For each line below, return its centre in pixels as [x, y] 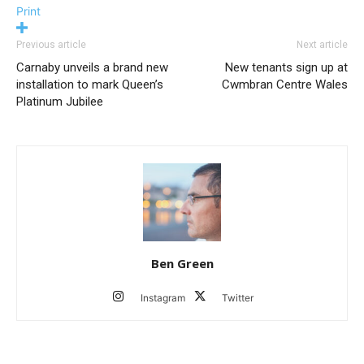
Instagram [162, 298]
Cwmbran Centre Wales [285, 85]
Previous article [51, 45]
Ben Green [182, 264]
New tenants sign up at [286, 68]
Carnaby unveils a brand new [92, 68]
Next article [322, 45]
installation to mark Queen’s [90, 85]
